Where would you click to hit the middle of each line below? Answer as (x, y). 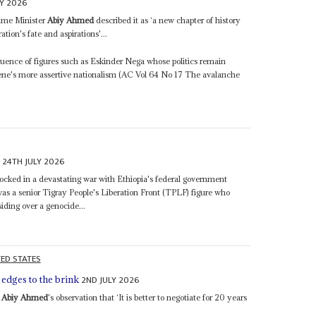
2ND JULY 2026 (111, 280)
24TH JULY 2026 (34, 162)
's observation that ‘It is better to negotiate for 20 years (148, 297)
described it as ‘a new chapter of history (168, 20)
